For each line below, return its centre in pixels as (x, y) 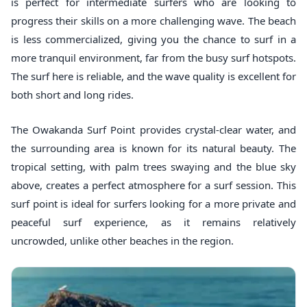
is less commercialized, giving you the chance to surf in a (153, 39)
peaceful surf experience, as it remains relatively (153, 222)
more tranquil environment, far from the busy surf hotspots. (153, 58)
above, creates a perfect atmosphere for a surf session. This (153, 185)
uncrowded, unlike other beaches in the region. (122, 241)
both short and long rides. (72, 95)
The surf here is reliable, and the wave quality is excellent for (153, 76)
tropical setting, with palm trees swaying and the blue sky (153, 167)
